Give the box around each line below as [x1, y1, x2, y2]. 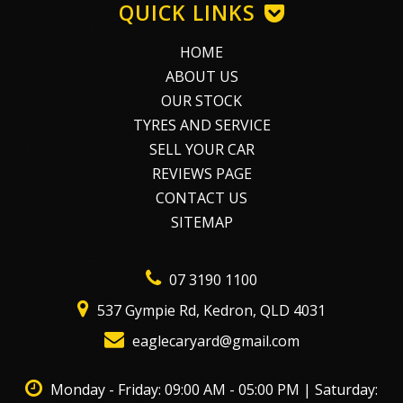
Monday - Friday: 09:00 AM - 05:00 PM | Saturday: [50, 380, 378, 399]
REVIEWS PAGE [151, 164, 252, 184]
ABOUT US [165, 67, 238, 86]
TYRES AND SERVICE [132, 115, 271, 135]
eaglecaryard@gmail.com [128, 331, 300, 351]
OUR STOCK [161, 91, 242, 111]
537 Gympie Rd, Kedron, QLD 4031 [94, 300, 326, 320]
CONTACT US [156, 188, 247, 208]
